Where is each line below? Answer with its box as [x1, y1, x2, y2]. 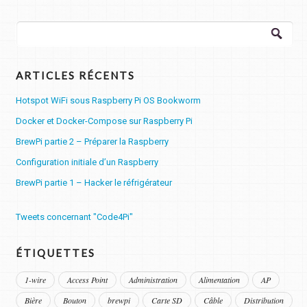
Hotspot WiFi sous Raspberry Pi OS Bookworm [15, 95, 201, 106]
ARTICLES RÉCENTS [15, 69, 135, 82]
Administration [128, 274, 177, 286]
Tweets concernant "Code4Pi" [15, 212, 133, 223]
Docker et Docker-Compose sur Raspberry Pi [15, 116, 193, 127]
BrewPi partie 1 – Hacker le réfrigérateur [15, 177, 172, 188]
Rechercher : [14, 21, 64, 32]
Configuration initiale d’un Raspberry [15, 157, 158, 168]
